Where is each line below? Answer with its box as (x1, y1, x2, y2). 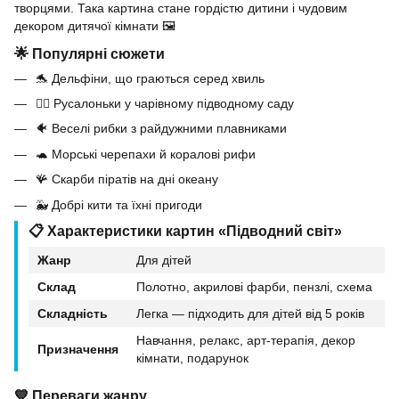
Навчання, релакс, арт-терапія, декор (136, 332, 355, 347)
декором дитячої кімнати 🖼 (14, 18, 175, 33)
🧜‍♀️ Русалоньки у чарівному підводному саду (36, 95, 294, 110)
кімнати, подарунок (136, 350, 248, 365)
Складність (37, 305, 108, 321)
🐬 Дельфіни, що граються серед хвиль (36, 70, 265, 85)
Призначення (37, 341, 118, 356)
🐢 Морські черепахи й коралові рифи (36, 146, 256, 161)
